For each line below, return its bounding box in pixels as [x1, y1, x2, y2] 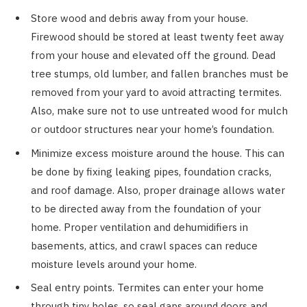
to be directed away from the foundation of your [31, 201, 261, 215]
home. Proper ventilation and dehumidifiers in [31, 220, 248, 234]
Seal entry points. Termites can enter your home [31, 281, 264, 295]
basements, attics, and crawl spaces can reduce [31, 238, 258, 252]
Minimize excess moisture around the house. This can [31, 146, 284, 160]
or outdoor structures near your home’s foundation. [31, 123, 277, 136]
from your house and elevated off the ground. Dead [31, 49, 275, 62]
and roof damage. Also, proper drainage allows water [31, 183, 285, 197]
